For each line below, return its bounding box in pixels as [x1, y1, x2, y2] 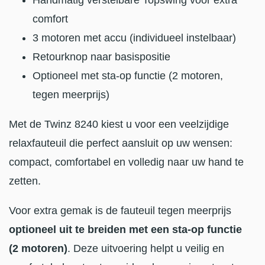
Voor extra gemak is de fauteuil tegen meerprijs [9, 205, 231, 217]
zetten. [9, 175, 41, 188]
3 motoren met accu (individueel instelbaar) [33, 32, 236, 44]
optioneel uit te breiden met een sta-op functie [9, 224, 242, 236]
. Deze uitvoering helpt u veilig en [67, 243, 224, 255]
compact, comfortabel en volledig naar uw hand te [9, 156, 244, 169]
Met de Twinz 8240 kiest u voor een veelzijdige [9, 118, 229, 131]
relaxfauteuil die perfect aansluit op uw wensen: [9, 137, 232, 150]
